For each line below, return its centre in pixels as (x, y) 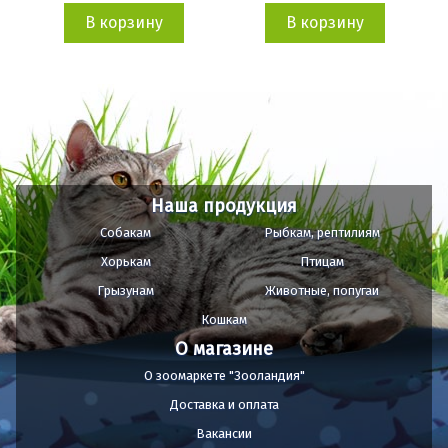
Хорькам (125, 261)
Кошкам (224, 319)
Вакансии (224, 433)
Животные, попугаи (322, 290)
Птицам (322, 261)
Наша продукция (224, 205)
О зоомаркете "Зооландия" (224, 375)
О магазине (224, 348)
